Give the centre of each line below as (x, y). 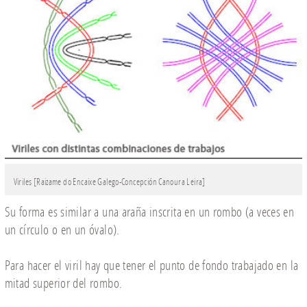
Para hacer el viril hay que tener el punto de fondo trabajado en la (151, 266)
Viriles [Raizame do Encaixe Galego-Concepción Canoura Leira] (109, 182)
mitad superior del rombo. (63, 284)
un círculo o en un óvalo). (62, 230)
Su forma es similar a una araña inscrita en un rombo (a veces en (149, 212)
